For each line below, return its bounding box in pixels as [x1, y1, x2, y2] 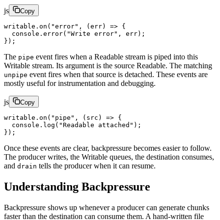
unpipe [4, 71, 27, 79]
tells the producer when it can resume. [37, 162, 156, 170]
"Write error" [67, 30, 118, 38]
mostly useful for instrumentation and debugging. [4, 79, 156, 88]
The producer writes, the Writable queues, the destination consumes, [4, 153, 214, 162]
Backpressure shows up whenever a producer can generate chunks [4, 203, 209, 212]
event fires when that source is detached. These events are [27, 70, 208, 79]
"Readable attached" [59, 121, 134, 129]
